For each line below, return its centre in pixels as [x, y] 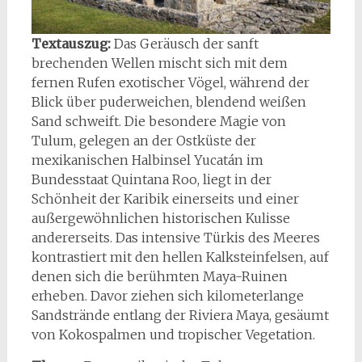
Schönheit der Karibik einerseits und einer [165, 198]
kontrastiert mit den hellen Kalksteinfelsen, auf [180, 257]
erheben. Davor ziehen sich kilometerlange [167, 295]
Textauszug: [72, 43]
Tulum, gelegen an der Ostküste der [143, 140]
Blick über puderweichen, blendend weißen [168, 101]
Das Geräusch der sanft [186, 43]
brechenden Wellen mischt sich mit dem [159, 63]
